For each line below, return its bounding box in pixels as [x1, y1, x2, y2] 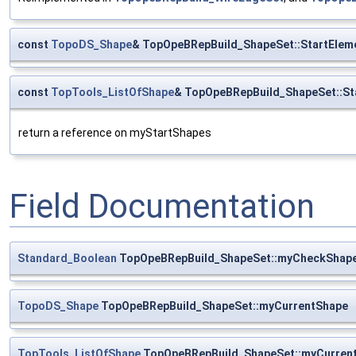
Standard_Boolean [17, 251, 117, 265]
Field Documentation [10, 187, 315, 226]
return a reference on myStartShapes [18, 126, 211, 139]
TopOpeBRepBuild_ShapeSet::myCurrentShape [99, 299, 348, 312]
